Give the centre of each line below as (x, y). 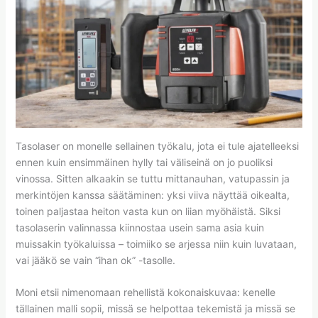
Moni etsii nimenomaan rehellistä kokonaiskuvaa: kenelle (145, 292)
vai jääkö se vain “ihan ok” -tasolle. (95, 260)
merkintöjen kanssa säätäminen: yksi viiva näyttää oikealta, (152, 194)
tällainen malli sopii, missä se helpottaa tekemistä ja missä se (155, 309)
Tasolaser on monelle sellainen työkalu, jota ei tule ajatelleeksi (157, 146)
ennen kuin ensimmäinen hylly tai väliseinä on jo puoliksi (144, 162)
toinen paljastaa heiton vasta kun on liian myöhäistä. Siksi (148, 211)
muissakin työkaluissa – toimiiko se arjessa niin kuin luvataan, (156, 243)
